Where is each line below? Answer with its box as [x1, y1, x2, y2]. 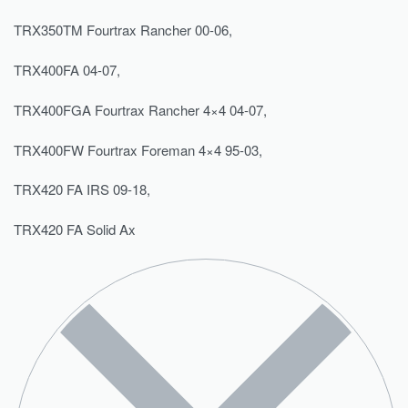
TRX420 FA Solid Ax [14, 219, 136, 239]
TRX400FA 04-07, [14, 60, 120, 79]
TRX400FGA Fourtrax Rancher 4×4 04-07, [14, 99, 267, 119]
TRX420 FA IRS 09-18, [14, 179, 150, 199]
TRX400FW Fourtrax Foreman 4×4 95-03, [14, 139, 262, 159]
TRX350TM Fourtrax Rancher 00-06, [14, 20, 236, 40]
